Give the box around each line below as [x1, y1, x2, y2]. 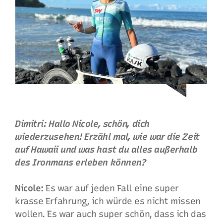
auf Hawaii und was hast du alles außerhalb [15, 144, 198, 155]
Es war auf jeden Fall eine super [43, 183, 179, 194]
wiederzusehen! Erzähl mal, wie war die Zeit [15, 131, 200, 142]
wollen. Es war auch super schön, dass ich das [15, 209, 206, 220]
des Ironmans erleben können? [15, 157, 147, 168]
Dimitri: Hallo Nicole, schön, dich [15, 118, 150, 129]
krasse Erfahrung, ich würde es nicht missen [15, 196, 201, 207]
